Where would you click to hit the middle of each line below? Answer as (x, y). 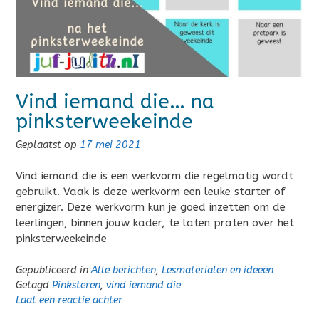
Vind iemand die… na (115, 101)
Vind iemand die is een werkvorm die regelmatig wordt (155, 176)
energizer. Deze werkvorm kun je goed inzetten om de (151, 208)
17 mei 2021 (110, 145)
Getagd (34, 285)
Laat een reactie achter (69, 300)
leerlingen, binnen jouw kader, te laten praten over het (155, 223)
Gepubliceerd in (53, 270)
